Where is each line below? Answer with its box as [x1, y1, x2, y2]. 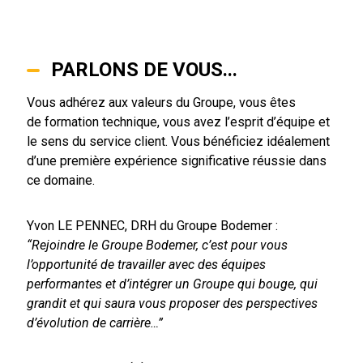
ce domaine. [26, 173, 98, 188]
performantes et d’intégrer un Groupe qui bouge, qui [26, 276, 318, 292]
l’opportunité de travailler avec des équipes [26, 257, 266, 272]
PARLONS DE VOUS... [50, 58, 237, 81]
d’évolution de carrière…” [26, 315, 163, 331]
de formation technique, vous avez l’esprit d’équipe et [26, 114, 330, 130]
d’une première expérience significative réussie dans [26, 153, 327, 169]
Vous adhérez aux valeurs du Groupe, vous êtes [26, 95, 296, 110]
